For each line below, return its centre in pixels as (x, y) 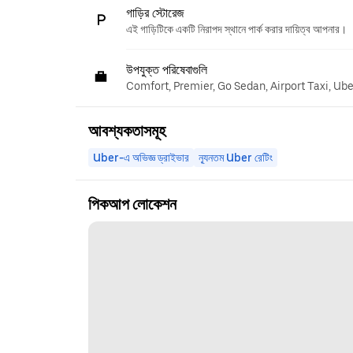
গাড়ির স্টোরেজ (155, 13)
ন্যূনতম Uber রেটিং (236, 157)
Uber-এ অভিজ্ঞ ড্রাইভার (141, 157)
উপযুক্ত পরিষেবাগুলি (167, 69)
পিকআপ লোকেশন (132, 204)
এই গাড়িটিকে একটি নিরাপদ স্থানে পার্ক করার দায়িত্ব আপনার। (236, 29)
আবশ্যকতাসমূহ (127, 130)
